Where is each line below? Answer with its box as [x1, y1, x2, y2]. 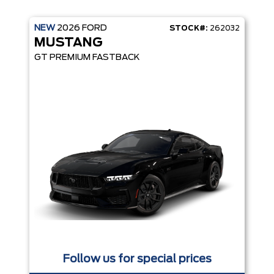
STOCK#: [169, 24, 208, 32]
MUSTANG [34, 36, 103, 49]
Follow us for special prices [62, 253, 212, 265]
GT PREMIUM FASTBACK [34, 53, 140, 62]
